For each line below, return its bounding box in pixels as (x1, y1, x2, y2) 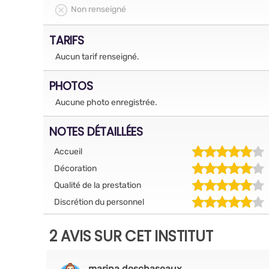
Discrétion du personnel (54, 196, 144, 207)
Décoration (54, 163, 97, 174)
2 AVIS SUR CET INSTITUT (49, 226, 213, 246)
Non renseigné (71, 4, 126, 14)
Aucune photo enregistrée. (55, 97, 157, 107)
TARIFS (49, 32, 84, 49)
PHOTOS (49, 77, 93, 94)
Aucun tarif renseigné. (55, 52, 139, 62)
